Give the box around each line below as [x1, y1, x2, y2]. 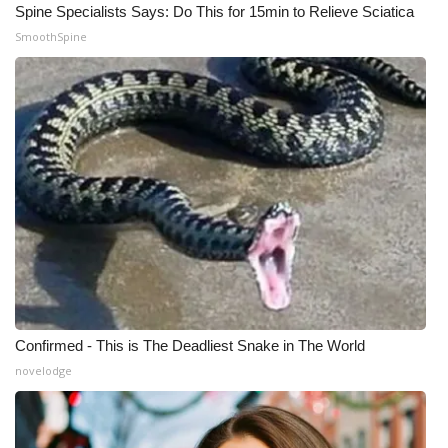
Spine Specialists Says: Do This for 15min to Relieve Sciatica [15, 2, 414, 20]
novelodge [15, 362, 72, 378]
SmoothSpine [15, 28, 87, 44]
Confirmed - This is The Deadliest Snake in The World [15, 336, 365, 354]
